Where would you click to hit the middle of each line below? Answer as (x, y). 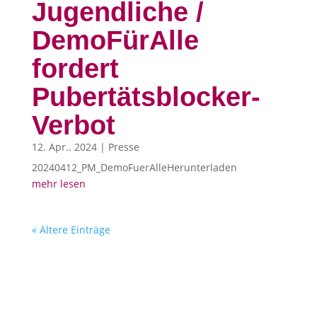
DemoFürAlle (115, 40)
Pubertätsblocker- (146, 97)
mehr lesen (58, 183)
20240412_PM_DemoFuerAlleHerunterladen (134, 167)
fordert (75, 68)
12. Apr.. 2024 (64, 146)
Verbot (73, 125)
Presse (123, 146)
